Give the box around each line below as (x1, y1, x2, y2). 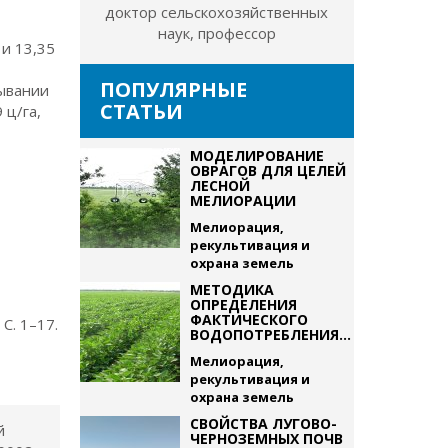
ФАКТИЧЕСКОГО (189, 310, 308, 329)
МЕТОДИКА (189, 280, 274, 299)
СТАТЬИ (99, 98, 183, 125)
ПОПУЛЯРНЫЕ (99, 76, 247, 103)
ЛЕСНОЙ (189, 176, 250, 195)
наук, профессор (157, 23, 276, 43)
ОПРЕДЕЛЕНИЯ (189, 295, 297, 314)
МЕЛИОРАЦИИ (189, 191, 296, 210)
